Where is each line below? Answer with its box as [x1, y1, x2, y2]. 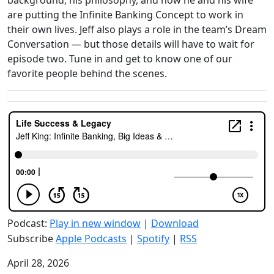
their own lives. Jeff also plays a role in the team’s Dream [7, 23, 267, 36]
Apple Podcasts [56, 232, 127, 245]
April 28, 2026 [7, 256, 69, 270]
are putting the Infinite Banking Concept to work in [7, 8, 243, 21]
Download [151, 217, 199, 230]
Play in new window [50, 217, 141, 230]
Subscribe [7, 232, 56, 245]
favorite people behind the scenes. [7, 67, 167, 80]
